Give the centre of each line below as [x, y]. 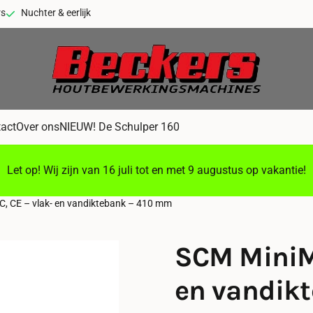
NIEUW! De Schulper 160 [120, 127]
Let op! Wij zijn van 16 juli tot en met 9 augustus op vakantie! [156, 170]
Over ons [38, 127]
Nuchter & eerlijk [56, 13]
